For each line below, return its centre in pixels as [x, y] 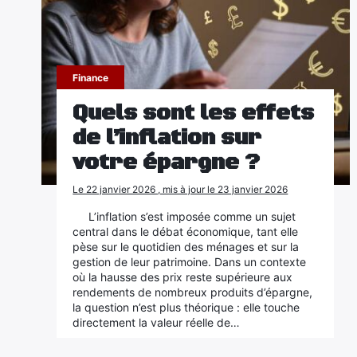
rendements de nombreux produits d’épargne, [193, 292]
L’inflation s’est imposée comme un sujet [192, 216]
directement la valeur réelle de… [157, 322]
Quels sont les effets [194, 113]
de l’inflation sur [167, 138]
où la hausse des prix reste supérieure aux [183, 277]
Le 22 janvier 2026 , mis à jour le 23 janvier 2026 [180, 189]
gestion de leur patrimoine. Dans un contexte [190, 262]
